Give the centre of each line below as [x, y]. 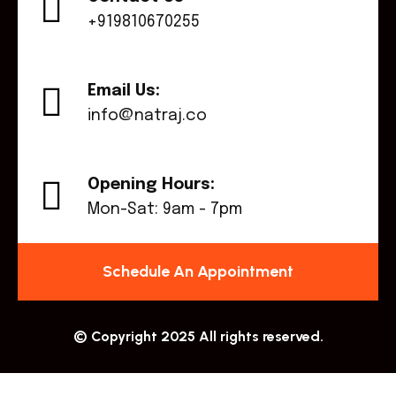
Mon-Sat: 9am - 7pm [165, 210]
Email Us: [124, 91]
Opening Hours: [151, 185]
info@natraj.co [147, 116]
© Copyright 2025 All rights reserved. [198, 337]
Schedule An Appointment [198, 272]
